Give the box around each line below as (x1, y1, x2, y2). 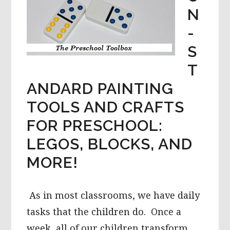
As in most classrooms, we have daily (27, 189, 200, 201)
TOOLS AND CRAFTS (27, 98, 185, 116)
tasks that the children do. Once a (27, 206, 182, 217)
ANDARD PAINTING (27, 79, 174, 98)
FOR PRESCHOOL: (27, 116, 163, 135)
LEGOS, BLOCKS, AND (27, 135, 193, 153)
